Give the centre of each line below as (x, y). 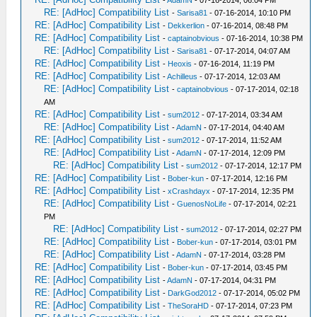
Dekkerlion (186, 25)
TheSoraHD (189, 306)
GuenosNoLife (202, 204)
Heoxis (180, 64)
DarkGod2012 (192, 293)
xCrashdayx (189, 191)
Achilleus (183, 76)
